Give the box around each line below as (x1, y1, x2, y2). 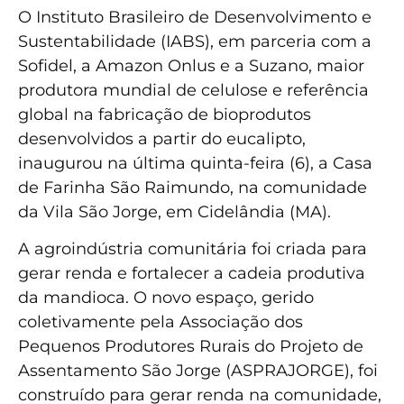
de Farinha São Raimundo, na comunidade (18, 177, 367, 197)
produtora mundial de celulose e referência (18, 79, 369, 100)
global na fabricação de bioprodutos (18, 104, 311, 124)
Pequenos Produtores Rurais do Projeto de (18, 336, 363, 357)
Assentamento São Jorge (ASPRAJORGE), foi (18, 361, 378, 381)
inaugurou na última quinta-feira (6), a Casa (18, 152, 372, 173)
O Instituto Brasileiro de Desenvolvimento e (18, 6, 372, 27)
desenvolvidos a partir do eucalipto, (18, 128, 306, 149)
